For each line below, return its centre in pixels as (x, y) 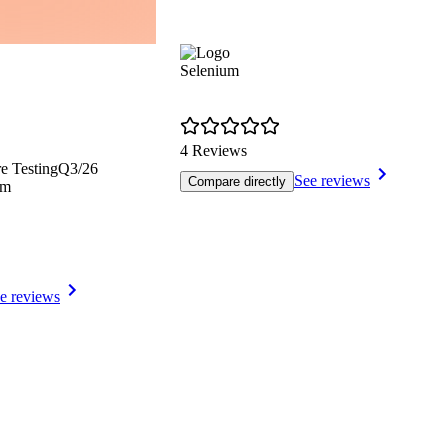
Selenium (209, 71)
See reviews (332, 181)
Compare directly (237, 182)
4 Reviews (213, 151)
